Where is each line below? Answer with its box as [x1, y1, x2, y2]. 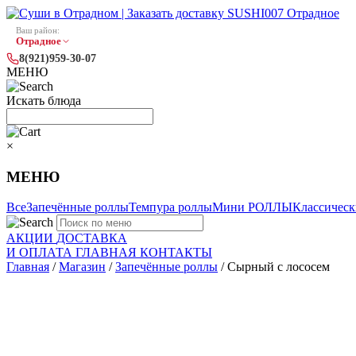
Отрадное [16, 35, 61, 47]
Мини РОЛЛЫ [212, 200, 292, 215]
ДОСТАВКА [56, 231, 127, 246]
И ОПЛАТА [6, 246, 75, 260]
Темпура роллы [129, 200, 212, 215]
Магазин [59, 260, 106, 274]
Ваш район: [16, 25, 60, 35]
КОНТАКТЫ [140, 246, 212, 260]
